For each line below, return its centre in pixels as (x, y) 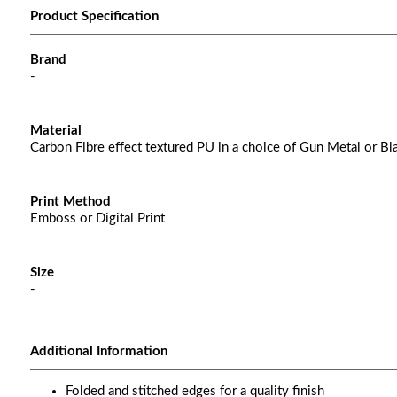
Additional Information (98, 351)
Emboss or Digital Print (97, 218)
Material (55, 131)
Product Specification (94, 16)
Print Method (70, 202)
